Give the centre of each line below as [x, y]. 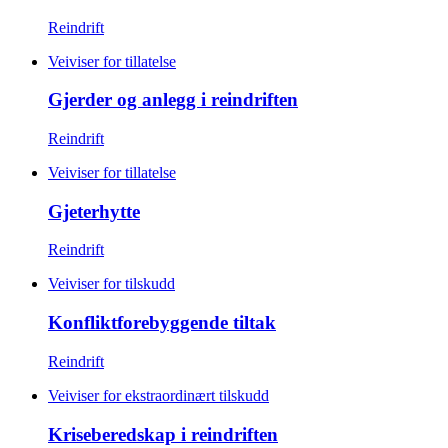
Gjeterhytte [94, 211]
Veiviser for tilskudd [111, 284]
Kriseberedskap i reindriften [163, 434]
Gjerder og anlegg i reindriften [173, 100]
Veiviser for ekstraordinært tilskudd [158, 395]
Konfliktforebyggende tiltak [162, 323]
